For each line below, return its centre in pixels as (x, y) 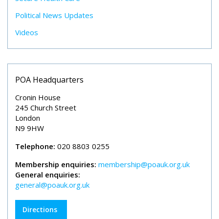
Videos (27, 32)
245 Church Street (46, 108)
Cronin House (38, 97)
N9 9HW (30, 128)
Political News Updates (54, 15)
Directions (40, 209)
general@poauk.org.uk (52, 185)
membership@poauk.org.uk (144, 164)
